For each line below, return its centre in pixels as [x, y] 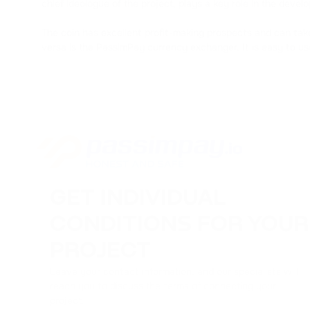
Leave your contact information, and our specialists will [174, 271]
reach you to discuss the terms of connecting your [163, 286]
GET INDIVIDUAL [138, 199]
